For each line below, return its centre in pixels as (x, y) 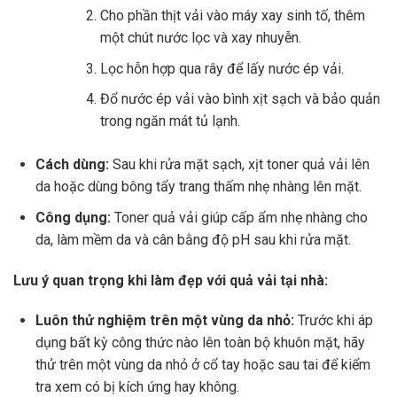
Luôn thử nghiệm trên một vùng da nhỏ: (165, 321)
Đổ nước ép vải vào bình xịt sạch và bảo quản (240, 99)
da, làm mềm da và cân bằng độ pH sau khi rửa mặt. (193, 239)
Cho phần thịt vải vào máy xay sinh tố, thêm (233, 16)
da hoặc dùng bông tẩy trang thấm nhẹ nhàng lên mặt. (198, 187)
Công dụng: (73, 217)
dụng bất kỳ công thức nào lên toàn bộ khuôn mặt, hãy (200, 343)
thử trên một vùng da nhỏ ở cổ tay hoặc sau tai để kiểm (203, 365)
